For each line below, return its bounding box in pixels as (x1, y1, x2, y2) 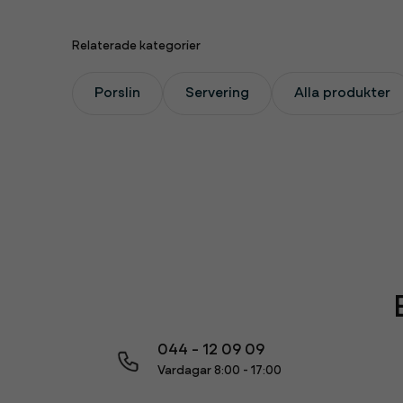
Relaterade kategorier (72, 39, 201, 53)
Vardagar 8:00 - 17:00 (157, 364, 282, 378)
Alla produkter (294, 85, 390, 101)
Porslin (94, 85, 140, 101)
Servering (185, 85, 249, 101)
